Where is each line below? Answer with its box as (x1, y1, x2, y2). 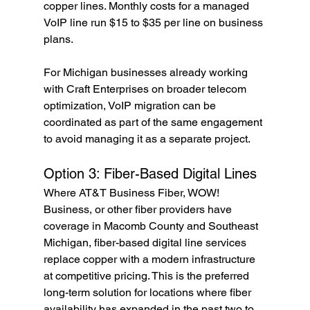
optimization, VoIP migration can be (43, 99, 219, 113)
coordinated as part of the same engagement (43, 116, 265, 129)
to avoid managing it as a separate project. (43, 132, 250, 146)
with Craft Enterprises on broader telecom (43, 82, 249, 96)
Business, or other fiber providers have (43, 203, 235, 217)
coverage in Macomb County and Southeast (43, 219, 261, 233)
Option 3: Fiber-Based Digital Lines (43, 165, 257, 183)
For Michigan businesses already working (43, 66, 250, 80)
